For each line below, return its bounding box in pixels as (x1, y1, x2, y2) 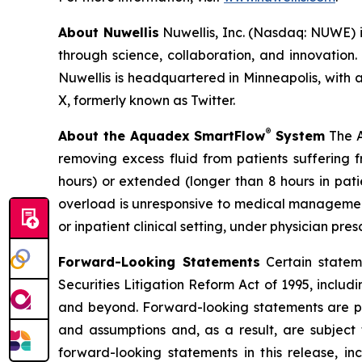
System (271, 128, 325, 144)
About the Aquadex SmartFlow (58, 128, 266, 144)
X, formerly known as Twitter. (58, 92, 235, 108)
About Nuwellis (58, 24, 159, 40)
